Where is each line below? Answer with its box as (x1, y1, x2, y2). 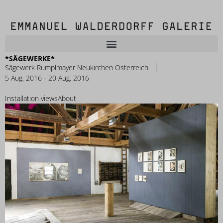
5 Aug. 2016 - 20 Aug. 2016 (5, 73, 89, 83)
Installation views (5, 94, 58, 103)
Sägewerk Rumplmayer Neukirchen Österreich (5, 63, 148, 72)
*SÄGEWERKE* (5, 54, 55, 63)
